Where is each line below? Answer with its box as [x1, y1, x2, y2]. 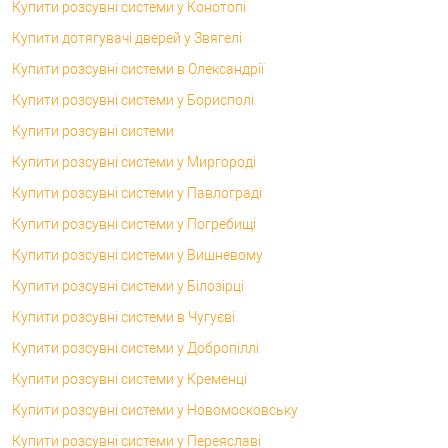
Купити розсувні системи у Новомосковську [12, 401, 298, 418]
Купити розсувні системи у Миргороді [12, 153, 256, 170]
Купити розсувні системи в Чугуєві [12, 308, 235, 325]
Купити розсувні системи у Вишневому [12, 246, 263, 263]
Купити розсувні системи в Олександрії [12, 60, 264, 77]
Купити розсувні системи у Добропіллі [12, 339, 259, 356]
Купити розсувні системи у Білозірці [12, 277, 244, 294]
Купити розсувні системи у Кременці [12, 370, 247, 387]
